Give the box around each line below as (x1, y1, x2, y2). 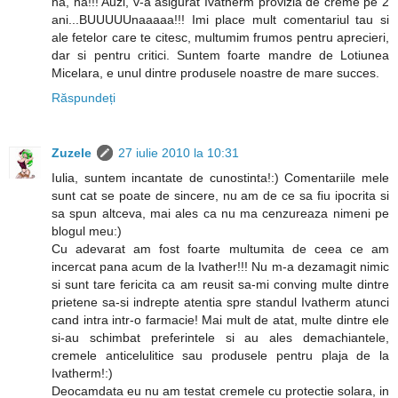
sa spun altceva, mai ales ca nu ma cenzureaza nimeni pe (52, 205, 389, 220)
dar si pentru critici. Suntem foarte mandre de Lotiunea (52, 47, 389, 62)
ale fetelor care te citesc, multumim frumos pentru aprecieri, (52, 29, 389, 44)
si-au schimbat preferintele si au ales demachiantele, (52, 330, 389, 345)
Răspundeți (52, 90, 115, 105)
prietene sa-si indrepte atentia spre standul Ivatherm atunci (52, 294, 389, 309)
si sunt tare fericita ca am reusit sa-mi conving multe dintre (52, 276, 389, 291)
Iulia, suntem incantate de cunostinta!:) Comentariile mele (52, 170, 389, 185)
